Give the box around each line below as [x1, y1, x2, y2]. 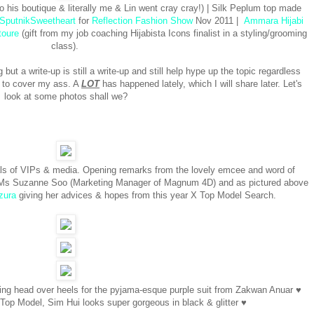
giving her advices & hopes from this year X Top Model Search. [15, 190, 279, 201]
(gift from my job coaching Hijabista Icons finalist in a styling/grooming [18, 28, 307, 39]
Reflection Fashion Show [92, 15, 193, 27]
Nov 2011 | [193, 15, 244, 27]
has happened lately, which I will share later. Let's [102, 78, 302, 90]
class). [50, 41, 81, 52]
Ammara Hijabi [244, 15, 303, 27]
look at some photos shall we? [4, 91, 128, 102]
